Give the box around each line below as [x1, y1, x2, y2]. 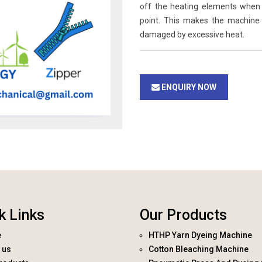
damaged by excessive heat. [140, 30, 244, 39]
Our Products [140, 206, 227, 224]
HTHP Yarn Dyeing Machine [149, 230, 252, 240]
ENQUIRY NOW [160, 82, 216, 92]
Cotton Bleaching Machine [149, 244, 249, 254]
